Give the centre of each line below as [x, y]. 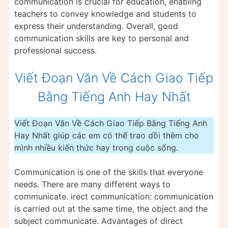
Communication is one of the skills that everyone [109, 172]
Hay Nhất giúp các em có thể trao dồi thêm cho [107, 135]
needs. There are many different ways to [92, 184]
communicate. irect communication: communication [114, 196]
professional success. [55, 50]
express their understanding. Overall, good [96, 26]
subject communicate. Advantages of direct [98, 221]
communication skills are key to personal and [102, 38]
